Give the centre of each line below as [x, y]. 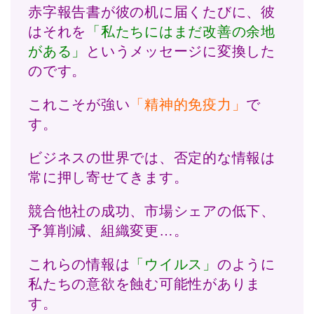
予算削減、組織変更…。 [108, 231]
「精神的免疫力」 [188, 105]
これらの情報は [79, 265]
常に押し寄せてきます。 [108, 178]
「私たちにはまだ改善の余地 [181, 32]
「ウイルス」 [173, 265]
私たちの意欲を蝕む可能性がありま [145, 284]
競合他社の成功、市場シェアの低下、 [152, 211]
